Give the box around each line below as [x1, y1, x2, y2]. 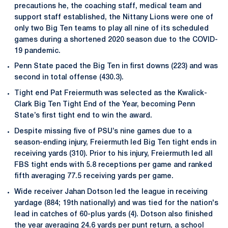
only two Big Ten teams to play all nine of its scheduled [14, 25, 209, 32]
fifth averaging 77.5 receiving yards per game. [14, 173, 174, 180]
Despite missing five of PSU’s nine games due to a [14, 128, 191, 135]
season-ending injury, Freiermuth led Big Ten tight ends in [14, 139, 216, 146]
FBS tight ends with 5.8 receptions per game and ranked [14, 161, 212, 168]
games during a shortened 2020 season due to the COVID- [14, 36, 218, 43]
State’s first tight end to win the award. [14, 112, 152, 119]
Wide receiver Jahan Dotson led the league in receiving [14, 188, 208, 195]
